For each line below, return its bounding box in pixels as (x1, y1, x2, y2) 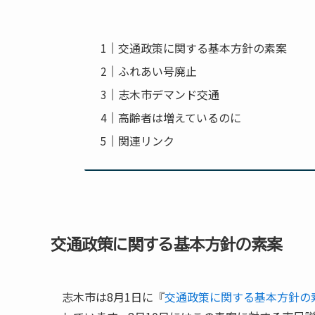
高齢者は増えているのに (118, 108, 242, 126)
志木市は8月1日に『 (62, 288, 165, 306)
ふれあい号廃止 (118, 62, 198, 79)
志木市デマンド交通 (118, 85, 220, 103)
